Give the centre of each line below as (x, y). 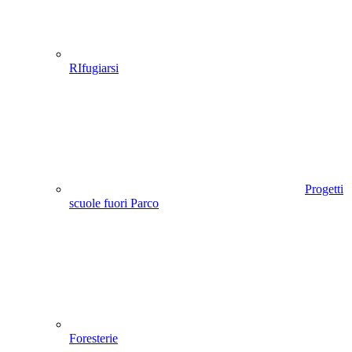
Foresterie (93, 339)
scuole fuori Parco (114, 203)
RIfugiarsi (94, 68)
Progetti (324, 189)
